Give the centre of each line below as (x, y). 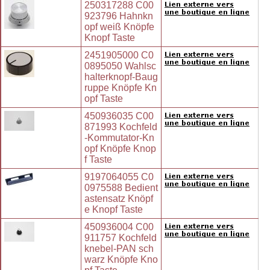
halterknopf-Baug (121, 77)
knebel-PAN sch (119, 249)
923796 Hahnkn (119, 16)
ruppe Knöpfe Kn (121, 88)
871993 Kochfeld (121, 127)
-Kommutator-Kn (119, 138)
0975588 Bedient (121, 188)
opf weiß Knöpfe (119, 27)
